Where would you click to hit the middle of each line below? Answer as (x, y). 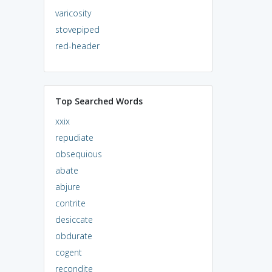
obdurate (73, 236)
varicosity (73, 13)
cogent (68, 252)
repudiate (74, 137)
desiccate (74, 219)
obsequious (78, 154)
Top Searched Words (99, 101)
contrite (70, 203)
